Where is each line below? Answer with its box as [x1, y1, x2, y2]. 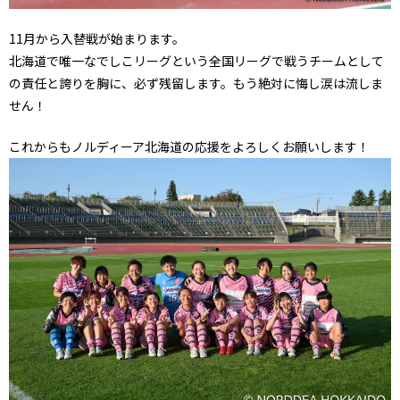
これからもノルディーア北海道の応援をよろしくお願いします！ [9, 137, 370, 155]
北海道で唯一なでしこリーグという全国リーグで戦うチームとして [9, 51, 384, 70]
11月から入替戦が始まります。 [9, 29, 185, 47]
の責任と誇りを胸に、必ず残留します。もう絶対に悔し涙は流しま [9, 73, 383, 92]
